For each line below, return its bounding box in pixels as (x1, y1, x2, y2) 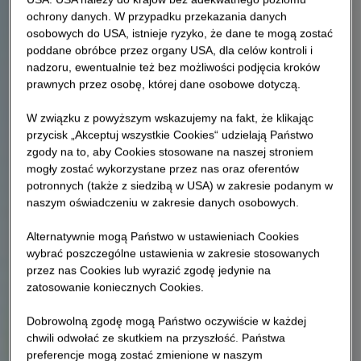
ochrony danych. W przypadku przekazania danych (27, 9, 288, 23)
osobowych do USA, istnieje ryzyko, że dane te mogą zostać (27, 26, 334, 39)
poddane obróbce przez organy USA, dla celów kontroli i (27, 43, 313, 56)
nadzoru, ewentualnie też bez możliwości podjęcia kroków (27, 60, 321, 73)
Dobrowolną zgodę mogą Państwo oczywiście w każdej (27, 313, 307, 327)
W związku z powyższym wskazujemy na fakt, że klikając (27, 110, 314, 124)
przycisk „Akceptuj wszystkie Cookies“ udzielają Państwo (27, 127, 314, 141)
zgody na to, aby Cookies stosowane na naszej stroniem (27, 144, 314, 158)
